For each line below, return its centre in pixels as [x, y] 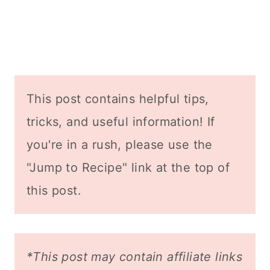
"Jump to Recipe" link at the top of [128, 167]
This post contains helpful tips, [118, 99]
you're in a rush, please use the [120, 144]
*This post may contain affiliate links [135, 256]
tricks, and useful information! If [121, 121]
